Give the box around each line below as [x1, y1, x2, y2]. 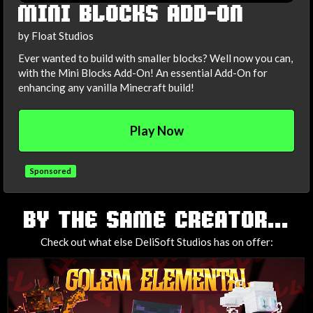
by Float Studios [18, 29, 94, 43]
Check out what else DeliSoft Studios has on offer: [40, 235, 273, 249]
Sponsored [29, 166, 71, 175]
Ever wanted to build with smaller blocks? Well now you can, [18, 51, 293, 64]
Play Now [129, 123, 184, 139]
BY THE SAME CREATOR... [24, 210, 289, 233]
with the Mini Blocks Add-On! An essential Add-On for [18, 66, 268, 79]
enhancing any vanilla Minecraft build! [18, 80, 194, 94]
